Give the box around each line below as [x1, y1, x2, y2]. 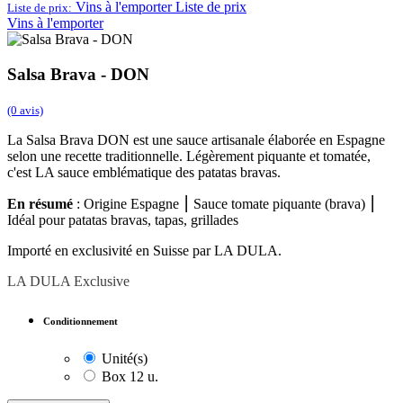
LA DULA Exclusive [7, 273, 130, 289]
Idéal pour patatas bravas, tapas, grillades [7, 211, 238, 228]
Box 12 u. [102, 368, 158, 384]
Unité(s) [102, 350, 148, 366]
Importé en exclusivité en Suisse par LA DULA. [7, 242, 282, 258]
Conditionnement [43, 315, 118, 327]
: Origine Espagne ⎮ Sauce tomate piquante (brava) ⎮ [73, 195, 376, 211]
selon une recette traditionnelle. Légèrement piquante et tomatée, [7, 148, 371, 164]
